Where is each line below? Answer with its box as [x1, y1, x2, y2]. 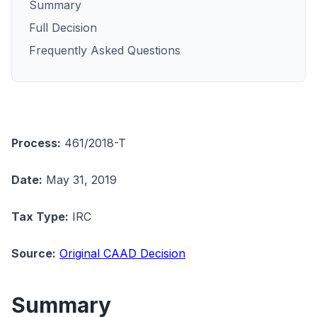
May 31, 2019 [42, 173, 117, 187]
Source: [11, 246, 56, 260]
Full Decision [29, 21, 97, 35]
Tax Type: [11, 209, 69, 224]
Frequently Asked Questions [29, 43, 180, 57]
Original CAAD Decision [59, 246, 185, 260]
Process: [11, 136, 61, 150]
